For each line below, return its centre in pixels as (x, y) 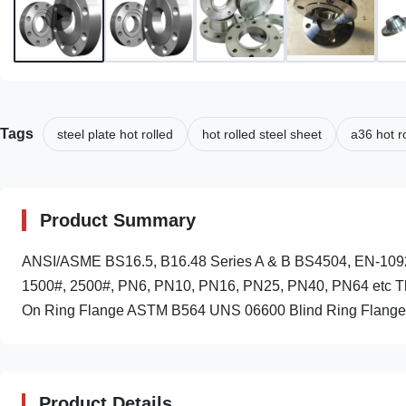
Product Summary (118, 220)
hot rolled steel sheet (262, 134)
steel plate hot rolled (115, 134)
